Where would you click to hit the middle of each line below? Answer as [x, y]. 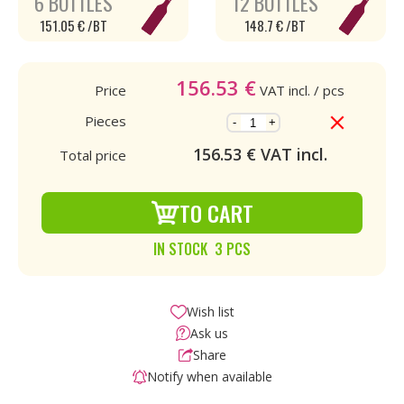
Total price [93, 155]
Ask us [209, 333]
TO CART [216, 213]
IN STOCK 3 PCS [202, 249]
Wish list [210, 312]
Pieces [106, 121]
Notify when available [209, 376]
